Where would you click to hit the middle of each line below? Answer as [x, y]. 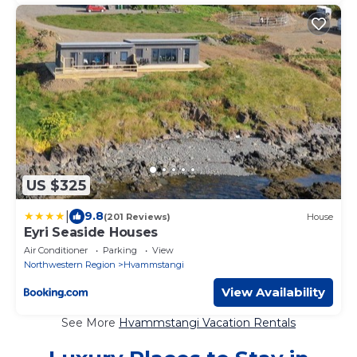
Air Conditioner [56, 251]
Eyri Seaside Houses [91, 233]
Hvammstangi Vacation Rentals [207, 323]
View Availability [273, 292]
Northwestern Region [70, 265]
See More [90, 323]
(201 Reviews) [137, 216]
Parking [120, 251]
